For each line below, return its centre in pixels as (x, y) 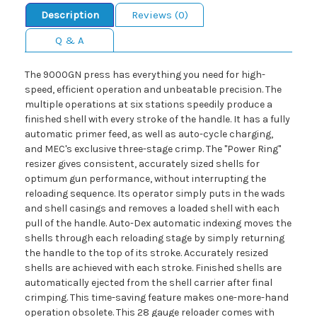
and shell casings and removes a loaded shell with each (152, 209)
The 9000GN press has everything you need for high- (145, 75)
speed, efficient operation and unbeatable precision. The (153, 90)
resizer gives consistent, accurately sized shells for (142, 164)
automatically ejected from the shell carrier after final (149, 283)
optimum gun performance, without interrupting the (145, 179)
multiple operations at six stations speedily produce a (149, 105)
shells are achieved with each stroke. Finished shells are (153, 268)
